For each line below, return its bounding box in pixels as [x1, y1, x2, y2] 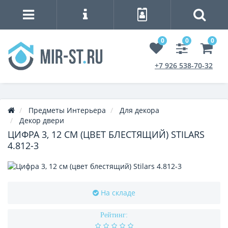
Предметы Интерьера [28, 105, 106, 116]
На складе [101, 188, 135, 198]
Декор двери [19, 116, 64, 126]
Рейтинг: [100, 211, 128, 219]
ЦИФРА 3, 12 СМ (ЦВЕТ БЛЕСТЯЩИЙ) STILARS [8, 128, 205, 141]
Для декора [120, 105, 159, 116]
